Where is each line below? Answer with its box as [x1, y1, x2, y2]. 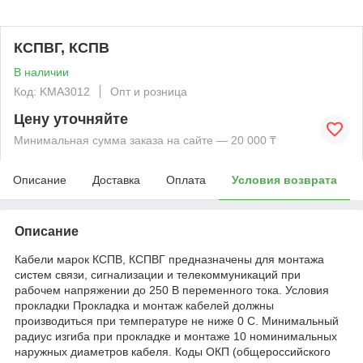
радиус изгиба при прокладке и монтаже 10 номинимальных [15, 330, 337, 343]
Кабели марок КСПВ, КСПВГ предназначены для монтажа [15, 253, 324, 266]
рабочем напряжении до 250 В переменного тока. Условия [15, 284, 329, 297]
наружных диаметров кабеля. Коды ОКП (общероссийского [15, 345, 331, 358]
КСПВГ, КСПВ [14, 40, 109, 56]
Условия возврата [232, 173, 337, 186]
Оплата [166, 173, 206, 186]
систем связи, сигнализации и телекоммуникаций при [15, 268, 301, 281]
